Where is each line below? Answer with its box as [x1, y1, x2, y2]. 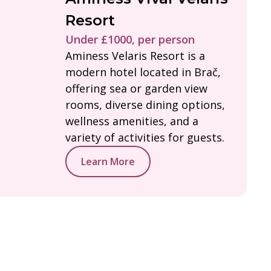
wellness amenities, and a [65, 113, 198, 128]
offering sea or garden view [65, 80, 207, 96]
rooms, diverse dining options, [65, 97, 225, 112]
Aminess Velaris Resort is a [65, 48, 205, 63]
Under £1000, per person [65, 31, 195, 47]
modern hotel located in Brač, [65, 64, 221, 79]
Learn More [81, 154, 135, 168]
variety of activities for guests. [65, 129, 224, 145]
